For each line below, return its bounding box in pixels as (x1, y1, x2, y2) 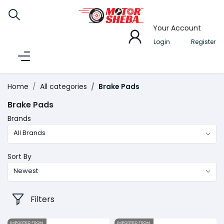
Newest (13, 165, 38, 175)
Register (191, 37, 215, 46)
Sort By (7, 151, 31, 162)
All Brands (13, 127, 46, 137)
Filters (30, 193, 55, 205)
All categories (40, 81, 87, 92)
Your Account (153, 23, 201, 33)
